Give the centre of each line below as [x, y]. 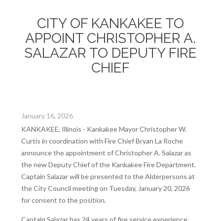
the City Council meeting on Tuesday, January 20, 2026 [106, 188]
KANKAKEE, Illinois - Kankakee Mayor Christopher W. [104, 129]
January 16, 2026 [47, 115]
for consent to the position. [64, 200]
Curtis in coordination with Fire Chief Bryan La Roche [102, 141]
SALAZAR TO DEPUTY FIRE [110, 53]
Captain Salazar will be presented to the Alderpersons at [108, 176]
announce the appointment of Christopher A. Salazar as [106, 152]
